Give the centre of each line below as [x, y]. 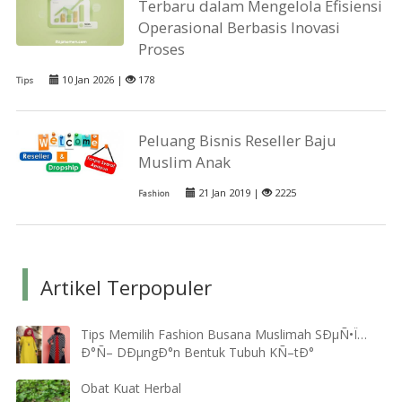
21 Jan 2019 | [229, 193]
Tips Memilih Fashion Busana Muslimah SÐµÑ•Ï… [223, 335]
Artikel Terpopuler [127, 288]
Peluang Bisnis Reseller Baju [238, 141]
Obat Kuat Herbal [131, 389]
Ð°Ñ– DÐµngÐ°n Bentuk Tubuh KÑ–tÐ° [197, 353]
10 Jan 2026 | [92, 79]
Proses [162, 48]
